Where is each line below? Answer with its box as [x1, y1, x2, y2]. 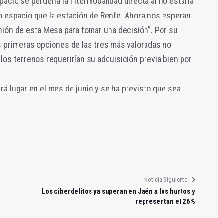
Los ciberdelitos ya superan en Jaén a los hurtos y [41, 186, 195, 196]
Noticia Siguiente [144, 175, 187, 183]
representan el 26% [135, 197, 195, 206]
